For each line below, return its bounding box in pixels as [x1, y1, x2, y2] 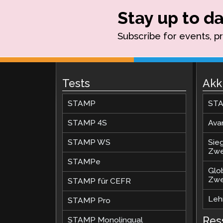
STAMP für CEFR [68, 176, 131, 186]
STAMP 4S [68, 117, 108, 127]
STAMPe [68, 156, 101, 166]
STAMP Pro [68, 195, 111, 205]
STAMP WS [68, 137, 111, 147]
